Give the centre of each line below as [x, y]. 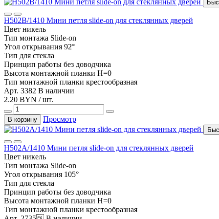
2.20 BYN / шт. [29, 99]
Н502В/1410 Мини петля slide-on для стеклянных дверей [99, 20]
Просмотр [60, 119]
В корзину [22, 119]
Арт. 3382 [21, 90]
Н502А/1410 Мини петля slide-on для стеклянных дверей [99, 148]
